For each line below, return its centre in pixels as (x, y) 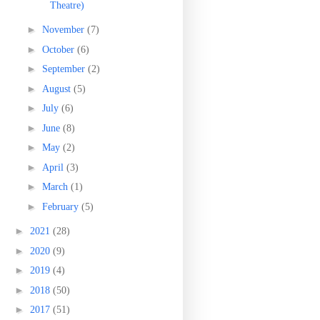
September (65, 69)
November (64, 30)
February (61, 206)
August (57, 89)
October (59, 49)
